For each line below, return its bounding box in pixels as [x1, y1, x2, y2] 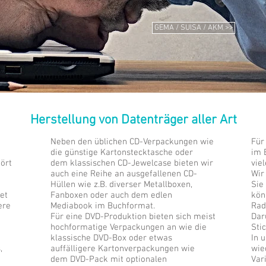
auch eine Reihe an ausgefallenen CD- [50, 169, 197, 179]
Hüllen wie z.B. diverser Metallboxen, [50, 179, 192, 190]
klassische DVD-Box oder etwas [50, 233, 172, 243]
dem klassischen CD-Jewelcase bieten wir [50, 158, 213, 169]
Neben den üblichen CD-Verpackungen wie [50, 137, 214, 147]
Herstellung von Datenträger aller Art [30, 112, 237, 128]
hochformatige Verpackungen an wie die [50, 222, 207, 233]
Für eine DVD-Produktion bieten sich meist [50, 211, 216, 222]
